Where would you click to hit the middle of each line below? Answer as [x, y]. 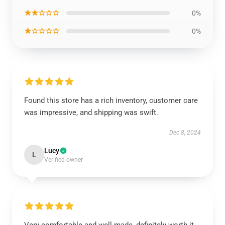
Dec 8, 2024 [185, 133]
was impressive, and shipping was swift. [91, 113]
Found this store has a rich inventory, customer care [111, 100]
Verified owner [64, 160]
